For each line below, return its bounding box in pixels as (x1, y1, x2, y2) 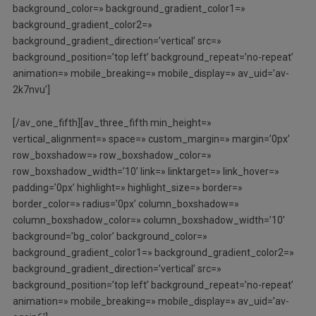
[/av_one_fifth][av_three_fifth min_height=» (12, 116, 212, 128)
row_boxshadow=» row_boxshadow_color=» (12, 149, 212, 161)
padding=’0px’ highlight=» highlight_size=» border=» (12, 181, 243, 193)
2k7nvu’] (12, 83, 50, 95)
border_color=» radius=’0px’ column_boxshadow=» (12, 197, 239, 209)
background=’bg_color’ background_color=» (12, 230, 207, 242)
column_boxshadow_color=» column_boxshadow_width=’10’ (12, 214, 285, 226)
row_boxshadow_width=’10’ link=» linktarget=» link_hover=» (12, 165, 279, 177)
